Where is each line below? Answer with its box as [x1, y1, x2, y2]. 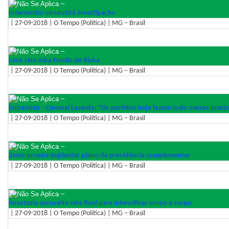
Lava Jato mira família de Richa [9, 56, 100, 64]
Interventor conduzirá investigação [9, 9, 115, 17]
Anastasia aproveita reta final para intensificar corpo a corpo [9, 199, 192, 207]
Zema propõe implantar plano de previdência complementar [9, 151, 190, 159]
